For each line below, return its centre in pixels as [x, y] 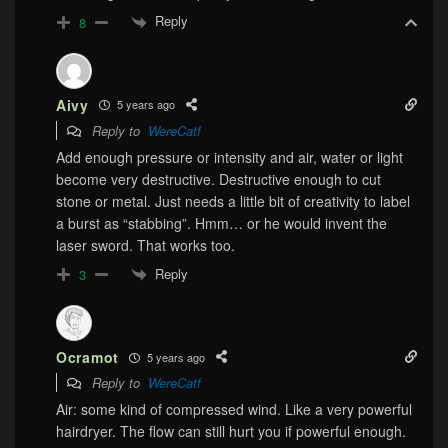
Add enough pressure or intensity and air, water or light [229, 156]
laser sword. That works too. [145, 244]
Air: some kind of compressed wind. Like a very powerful [234, 409]
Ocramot [87, 357]
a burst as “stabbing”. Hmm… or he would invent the [221, 222]
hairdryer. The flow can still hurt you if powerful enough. [231, 431]
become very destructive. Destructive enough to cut [218, 178]
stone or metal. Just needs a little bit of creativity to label [233, 200]
